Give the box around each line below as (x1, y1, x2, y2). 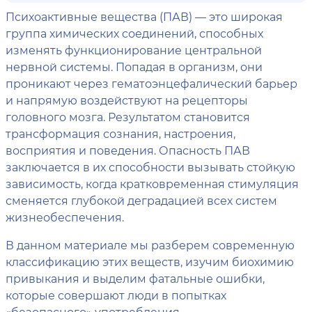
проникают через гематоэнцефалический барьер (6, 76, 297, 91)
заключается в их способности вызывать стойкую (6, 159, 295, 174)
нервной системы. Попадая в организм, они (6, 59, 263, 74)
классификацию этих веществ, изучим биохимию (6, 254, 294, 269)
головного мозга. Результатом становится (6, 109, 250, 124)
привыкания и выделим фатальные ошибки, (6, 271, 265, 286)
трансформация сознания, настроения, (6, 126, 235, 141)
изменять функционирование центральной (6, 42, 262, 57)
